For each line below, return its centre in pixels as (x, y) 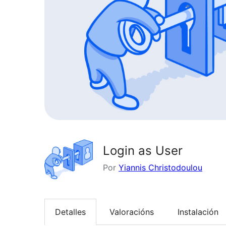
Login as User (143, 150)
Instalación (198, 212)
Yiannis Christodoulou (160, 167)
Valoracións (132, 212)
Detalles (70, 212)
